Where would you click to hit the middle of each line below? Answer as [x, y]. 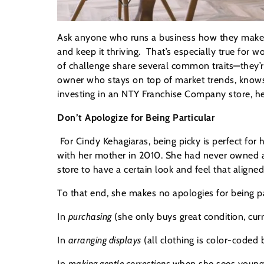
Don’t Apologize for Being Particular [136, 118]
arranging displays [105, 240]
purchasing [90, 217]
